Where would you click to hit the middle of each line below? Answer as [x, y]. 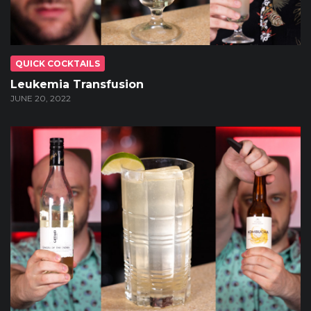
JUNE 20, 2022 [41, 98]
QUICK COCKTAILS [58, 63]
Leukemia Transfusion [77, 84]
